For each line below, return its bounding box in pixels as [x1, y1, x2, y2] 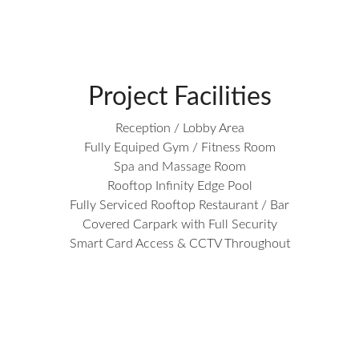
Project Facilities [87, 84, 272, 110]
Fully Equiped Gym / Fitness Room [83, 141, 276, 154]
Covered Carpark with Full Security [82, 218, 277, 231]
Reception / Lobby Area [115, 122, 244, 135]
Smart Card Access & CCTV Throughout [69, 237, 290, 250]
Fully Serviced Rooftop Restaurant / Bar [70, 199, 289, 212]
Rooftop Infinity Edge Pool [107, 179, 252, 192]
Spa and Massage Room [113, 160, 246, 173]
